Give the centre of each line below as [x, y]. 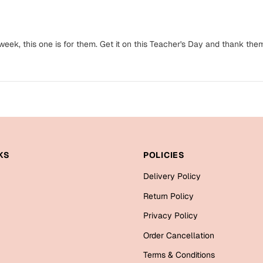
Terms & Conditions [179, 255]
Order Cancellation [179, 235]
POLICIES [164, 155]
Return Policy [168, 196]
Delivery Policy [172, 176]
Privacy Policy [171, 216]
